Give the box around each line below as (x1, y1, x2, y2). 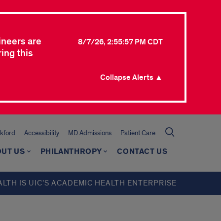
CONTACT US (117, 147, 168, 157)
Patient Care (120, 129, 155, 137)
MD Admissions (68, 129, 111, 137)
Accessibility (24, 129, 59, 137)
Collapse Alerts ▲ (100, 73, 163, 82)
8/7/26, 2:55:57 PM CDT (78, 37, 163, 47)
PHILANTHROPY (40, 147, 102, 157)
